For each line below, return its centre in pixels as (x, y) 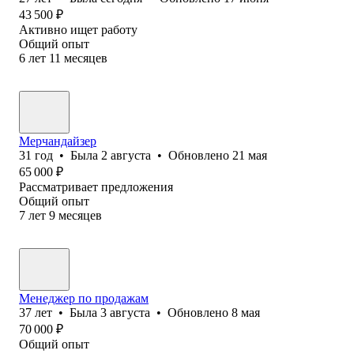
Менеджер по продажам (84, 298)
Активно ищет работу (78, 29)
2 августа (126, 155)
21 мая (250, 155)
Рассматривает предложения (96, 186)
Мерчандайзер (58, 141)
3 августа (125, 312)
